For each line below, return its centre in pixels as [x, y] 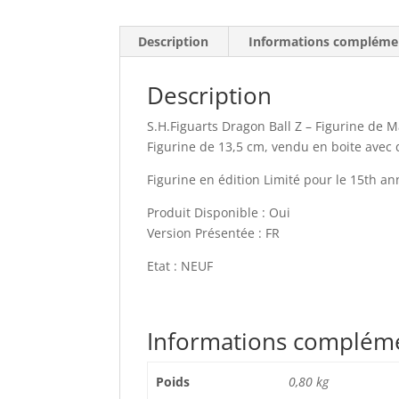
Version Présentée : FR [214, 233]
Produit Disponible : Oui [219, 212]
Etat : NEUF [180, 266]
